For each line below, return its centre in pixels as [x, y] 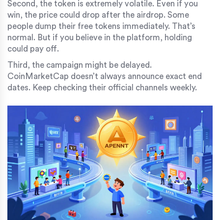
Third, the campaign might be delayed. [80, 65]
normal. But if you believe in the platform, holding [100, 37]
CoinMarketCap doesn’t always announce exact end [105, 76]
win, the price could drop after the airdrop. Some [98, 15]
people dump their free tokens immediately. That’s [101, 26]
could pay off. [33, 49]
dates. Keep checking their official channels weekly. [102, 87]
